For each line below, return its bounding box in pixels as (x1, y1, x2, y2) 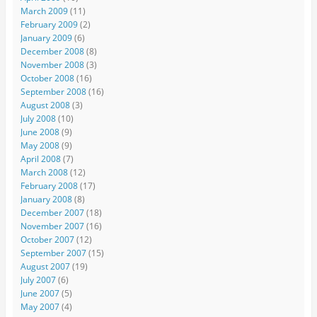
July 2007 (20, 274, 56, 287)
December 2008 (20, 45, 84, 58)
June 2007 (20, 287, 59, 300)
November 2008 (20, 59, 84, 71)
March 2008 (20, 166, 68, 179)
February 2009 (20, 18, 78, 31)
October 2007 (20, 234, 74, 246)
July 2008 (20, 113, 56, 125)
